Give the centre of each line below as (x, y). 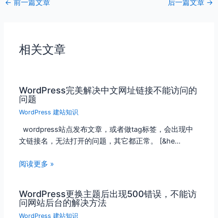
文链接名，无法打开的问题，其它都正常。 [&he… (100, 141)
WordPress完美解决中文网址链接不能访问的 (108, 90)
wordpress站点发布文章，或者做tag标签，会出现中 (106, 129)
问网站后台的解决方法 (63, 202)
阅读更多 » (37, 164)
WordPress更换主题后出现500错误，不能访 (108, 193)
